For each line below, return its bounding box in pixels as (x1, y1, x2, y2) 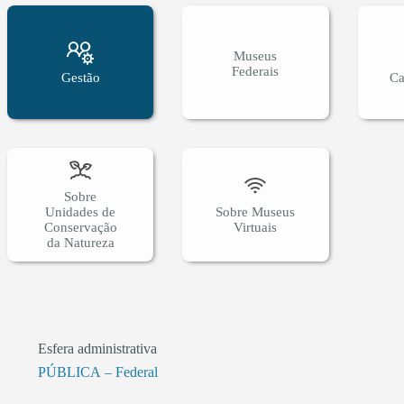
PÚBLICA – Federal (38, 363, 158, 380)
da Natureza (46, 235, 115, 251)
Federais (232, 64, 280, 79)
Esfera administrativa (38, 341, 157, 357)
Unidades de (45, 205, 116, 220)
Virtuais (234, 220, 278, 235)
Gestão (60, 69, 100, 85)
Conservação (43, 220, 117, 235)
